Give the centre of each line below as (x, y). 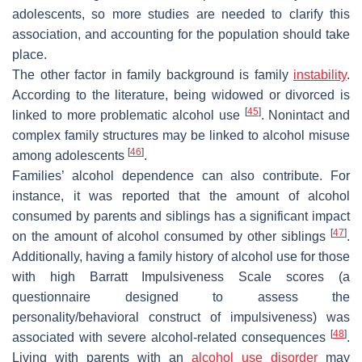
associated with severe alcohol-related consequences (171, 337)
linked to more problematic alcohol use (128, 115)
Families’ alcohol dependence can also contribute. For (181, 175)
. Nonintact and (305, 115)
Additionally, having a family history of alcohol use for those (181, 256)
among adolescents (70, 155)
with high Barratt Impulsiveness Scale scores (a (181, 276)
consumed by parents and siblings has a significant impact (181, 216)
